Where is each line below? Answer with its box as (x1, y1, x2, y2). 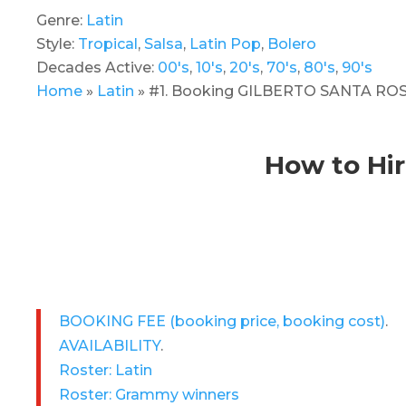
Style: (36, 35, 78, 53)
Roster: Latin (59, 361, 152, 379)
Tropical (78, 35, 138, 53)
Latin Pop (189, 35, 261, 53)
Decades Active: (36, 59, 158, 77)
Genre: (36, 12, 86, 30)
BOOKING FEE (59, 312, 169, 330)
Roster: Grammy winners (59, 385, 239, 403)
